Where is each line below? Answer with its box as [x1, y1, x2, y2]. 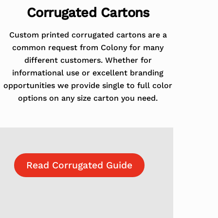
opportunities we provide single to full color [3, 80, 173, 90]
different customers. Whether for [24, 55, 152, 65]
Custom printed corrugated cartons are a [9, 30, 167, 39]
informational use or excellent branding [12, 68, 164, 77]
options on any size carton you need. [18, 93, 158, 103]
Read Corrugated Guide [26, 159, 133, 171]
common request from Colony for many [12, 42, 164, 52]
